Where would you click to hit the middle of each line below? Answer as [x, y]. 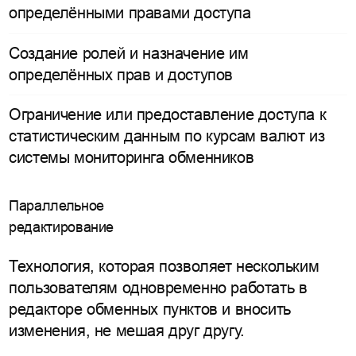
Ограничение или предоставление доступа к [168, 115]
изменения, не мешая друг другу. [127, 330]
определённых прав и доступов [121, 74]
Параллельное [56, 205]
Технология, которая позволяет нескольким [164, 266]
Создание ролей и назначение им [129, 53]
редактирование [62, 227]
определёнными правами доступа [130, 13]
